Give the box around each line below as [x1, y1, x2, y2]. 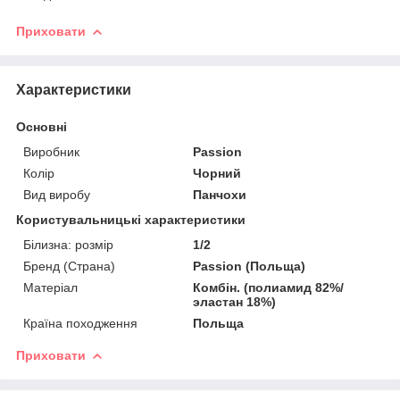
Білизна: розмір [23, 237, 113, 252]
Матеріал [23, 279, 78, 295]
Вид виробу [23, 187, 90, 202]
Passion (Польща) [193, 258, 306, 273]
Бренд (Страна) [23, 258, 115, 273]
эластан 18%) [193, 294, 277, 309]
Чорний [193, 165, 242, 180]
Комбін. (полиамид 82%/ [193, 279, 345, 295]
